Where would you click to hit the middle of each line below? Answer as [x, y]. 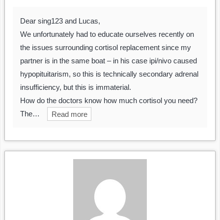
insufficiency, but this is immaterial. [76, 87]
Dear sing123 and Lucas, [60, 21]
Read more [69, 114]
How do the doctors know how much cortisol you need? [109, 101]
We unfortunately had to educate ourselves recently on [107, 34]
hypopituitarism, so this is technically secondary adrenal [109, 74]
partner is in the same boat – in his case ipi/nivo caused [109, 61]
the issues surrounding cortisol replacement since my [106, 48]
